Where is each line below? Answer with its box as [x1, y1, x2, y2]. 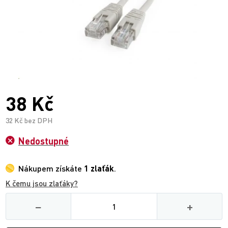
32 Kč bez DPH [6, 116, 52, 125]
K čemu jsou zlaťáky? [6, 179, 78, 188]
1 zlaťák [84, 163, 114, 173]
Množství [113, 191, 146, 201]
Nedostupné [18, 135, 69, 147]
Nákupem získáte [18, 163, 84, 173]
